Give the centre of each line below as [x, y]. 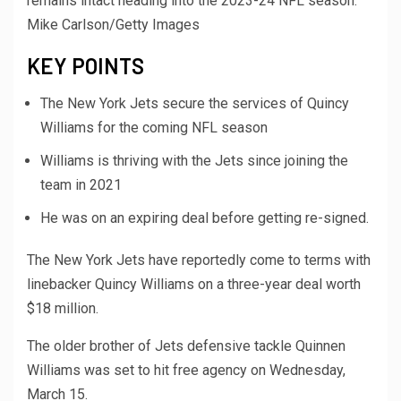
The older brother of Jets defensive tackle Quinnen [186, 346]
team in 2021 [81, 185]
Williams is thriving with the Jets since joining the [194, 161]
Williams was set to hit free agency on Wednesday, [186, 371]
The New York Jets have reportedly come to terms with [199, 260]
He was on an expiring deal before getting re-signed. [205, 218]
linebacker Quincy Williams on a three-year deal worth [194, 285]
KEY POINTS [85, 66]
